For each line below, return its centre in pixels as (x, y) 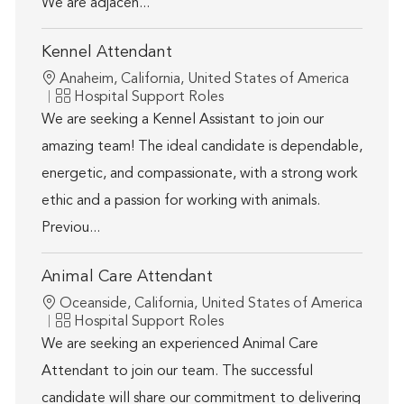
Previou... (70, 229)
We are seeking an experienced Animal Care (179, 345)
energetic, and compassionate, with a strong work (199, 174)
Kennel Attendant (106, 53)
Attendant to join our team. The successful (177, 372)
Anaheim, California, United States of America (204, 80)
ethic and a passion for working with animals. (180, 202)
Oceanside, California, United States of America (211, 304)
